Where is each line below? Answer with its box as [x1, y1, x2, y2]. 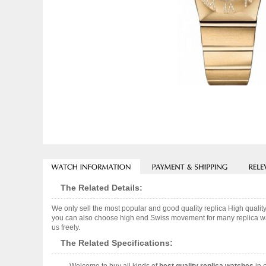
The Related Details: [61, 183, 142, 192]
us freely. [52, 223, 80, 232]
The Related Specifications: [61, 238, 173, 248]
